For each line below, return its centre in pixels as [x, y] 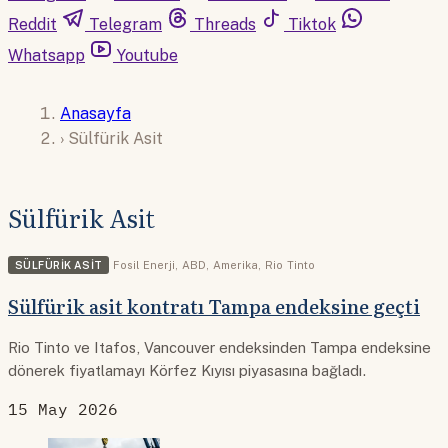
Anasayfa [95, 113]
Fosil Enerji [144, 265]
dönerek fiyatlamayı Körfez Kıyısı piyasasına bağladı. [187, 370]
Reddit [32, 24]
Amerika [235, 265]
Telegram [125, 24]
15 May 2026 [63, 408]
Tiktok [312, 24]
